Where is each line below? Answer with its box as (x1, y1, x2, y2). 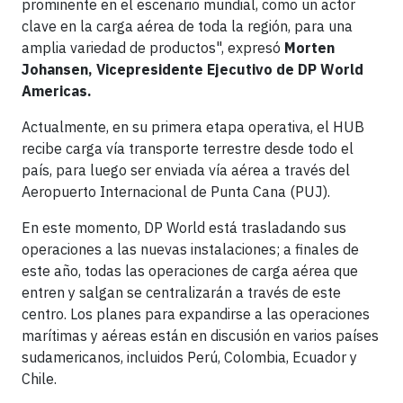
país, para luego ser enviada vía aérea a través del (22, 161, 350, 179)
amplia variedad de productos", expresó (22, 39, 284, 57)
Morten (284, 39, 335, 57)
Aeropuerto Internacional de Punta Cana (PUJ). (22, 183, 330, 201)
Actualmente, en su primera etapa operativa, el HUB (22, 118, 364, 136)
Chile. (22, 370, 57, 388)
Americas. (22, 82, 92, 100)
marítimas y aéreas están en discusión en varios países (22, 327, 379, 345)
